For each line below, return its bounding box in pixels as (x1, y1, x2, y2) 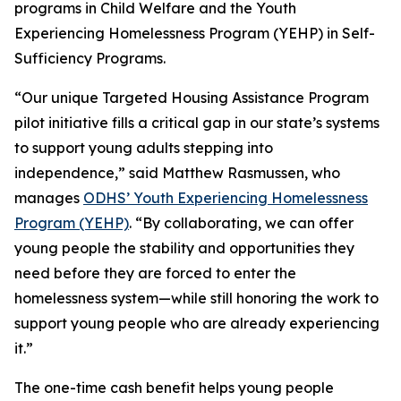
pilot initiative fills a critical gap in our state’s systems (14, 114, 380, 132)
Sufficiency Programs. (14, 49, 166, 67)
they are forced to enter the (100, 264, 296, 282)
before (54, 264, 100, 282)
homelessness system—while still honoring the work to (14, 289, 379, 307)
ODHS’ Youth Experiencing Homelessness (83, 189, 368, 207)
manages (14, 189, 83, 207)
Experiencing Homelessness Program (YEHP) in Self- (14, 24, 375, 42)
